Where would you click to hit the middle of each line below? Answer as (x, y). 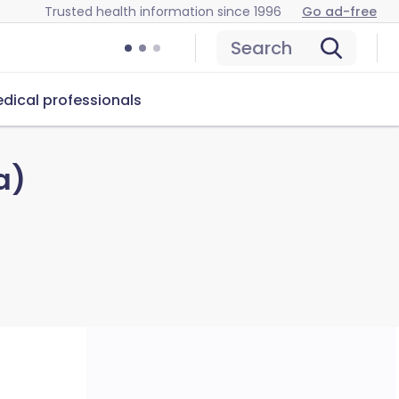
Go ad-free (339, 11)
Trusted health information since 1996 (163, 11)
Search (261, 48)
